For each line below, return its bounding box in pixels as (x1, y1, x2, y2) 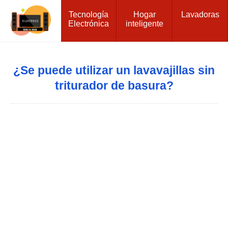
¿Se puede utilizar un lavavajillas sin (13, 64, 215, 77)
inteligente (125, 19, 163, 28)
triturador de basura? (54, 79, 174, 92)
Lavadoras (181, 10, 219, 19)
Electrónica (68, 19, 109, 28)
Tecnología (69, 10, 109, 19)
